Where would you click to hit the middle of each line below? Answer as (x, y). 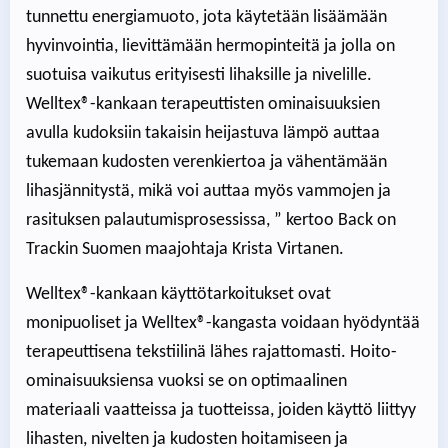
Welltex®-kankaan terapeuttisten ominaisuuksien (203, 104)
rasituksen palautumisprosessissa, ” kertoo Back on (211, 220)
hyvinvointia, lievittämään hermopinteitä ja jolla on (210, 46)
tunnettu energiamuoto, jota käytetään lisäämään (206, 17)
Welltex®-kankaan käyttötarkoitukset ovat (178, 294)
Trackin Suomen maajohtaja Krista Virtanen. (185, 249)
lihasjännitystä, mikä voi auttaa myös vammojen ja (208, 191)
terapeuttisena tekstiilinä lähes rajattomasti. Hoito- (211, 352)
